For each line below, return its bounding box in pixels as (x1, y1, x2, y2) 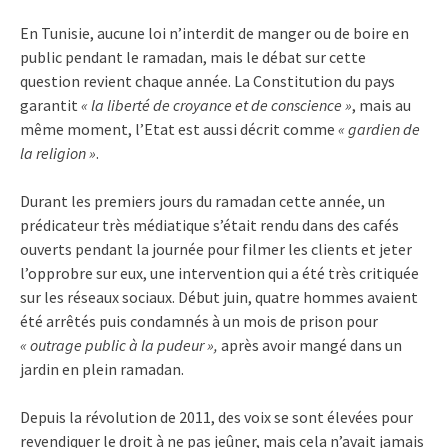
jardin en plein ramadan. (20, 359, 184, 380)
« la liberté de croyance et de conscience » (81, 95, 352, 116)
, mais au (352, 95, 411, 116)
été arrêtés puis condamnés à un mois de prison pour (20, 311, 378, 332)
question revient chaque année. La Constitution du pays (20, 71, 395, 92)
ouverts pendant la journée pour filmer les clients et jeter (20, 239, 412, 260)
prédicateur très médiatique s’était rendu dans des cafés (20, 215, 399, 236)
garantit (20, 95, 81, 116)
